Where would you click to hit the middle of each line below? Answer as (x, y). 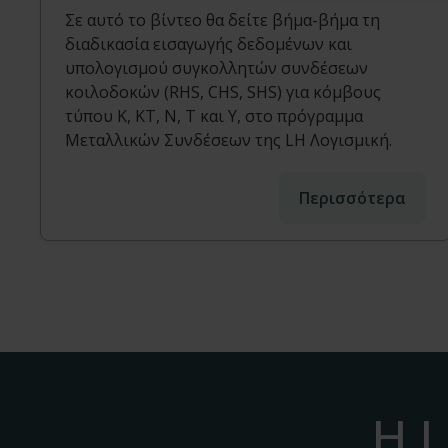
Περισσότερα (353, 198)
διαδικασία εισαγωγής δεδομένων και (208, 44)
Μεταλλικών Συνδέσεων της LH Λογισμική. (228, 140)
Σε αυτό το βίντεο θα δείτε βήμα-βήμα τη (222, 20)
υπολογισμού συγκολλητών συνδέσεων (216, 68)
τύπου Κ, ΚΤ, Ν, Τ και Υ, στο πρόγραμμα (214, 116)
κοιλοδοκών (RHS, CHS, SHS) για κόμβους (223, 92)
